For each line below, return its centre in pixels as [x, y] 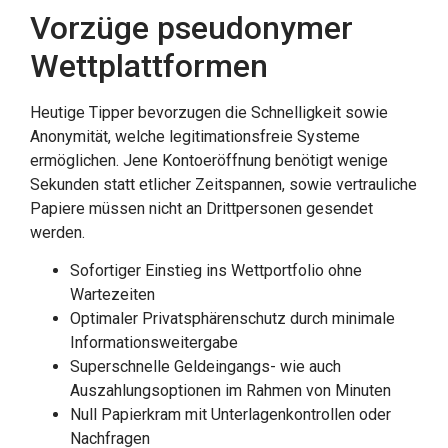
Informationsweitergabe [154, 343]
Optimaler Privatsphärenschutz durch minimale [232, 319]
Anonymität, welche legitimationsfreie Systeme [195, 137]
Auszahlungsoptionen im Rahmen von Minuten [230, 391]
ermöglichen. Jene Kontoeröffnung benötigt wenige [209, 161]
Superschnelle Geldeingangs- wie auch [205, 367]
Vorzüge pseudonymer [191, 28]
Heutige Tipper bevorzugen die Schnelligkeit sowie [209, 113]
